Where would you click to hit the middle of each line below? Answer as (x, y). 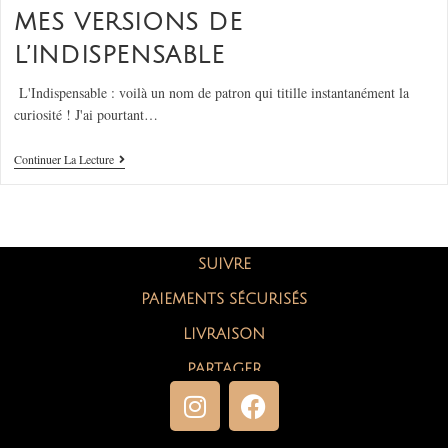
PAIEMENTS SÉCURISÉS (224, 299)
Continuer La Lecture (63, 159)
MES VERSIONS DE (128, 22)
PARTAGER (224, 369)
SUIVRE (224, 264)
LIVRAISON (224, 334)
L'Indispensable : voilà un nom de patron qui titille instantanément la (211, 93)
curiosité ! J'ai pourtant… (85, 115)
